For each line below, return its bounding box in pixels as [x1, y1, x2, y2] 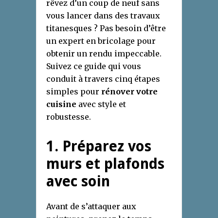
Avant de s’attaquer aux [46, 201, 136, 212]
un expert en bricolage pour [46, 36, 156, 46]
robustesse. [46, 112, 91, 122]
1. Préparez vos [46, 138, 151, 155]
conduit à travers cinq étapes [46, 74, 160, 84]
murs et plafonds [46, 155, 164, 173]
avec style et [76, 99, 126, 109]
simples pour [46, 87, 101, 97]
